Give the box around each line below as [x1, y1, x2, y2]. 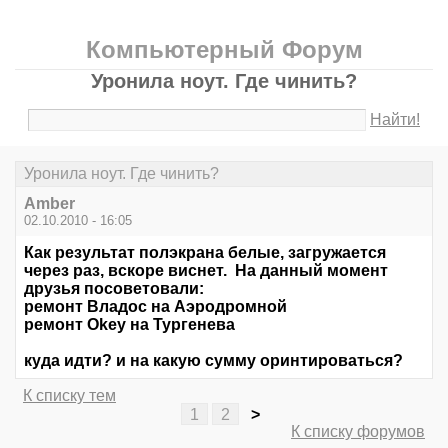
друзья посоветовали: [24, 280, 204, 298]
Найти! [370, 111, 421, 128]
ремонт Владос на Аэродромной [24, 298, 287, 316]
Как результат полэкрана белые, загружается [24, 244, 386, 262]
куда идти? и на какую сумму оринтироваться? [24, 352, 403, 370]
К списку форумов [291, 423, 425, 441]
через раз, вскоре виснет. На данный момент [24, 262, 388, 280]
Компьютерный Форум [85, 36, 363, 63]
